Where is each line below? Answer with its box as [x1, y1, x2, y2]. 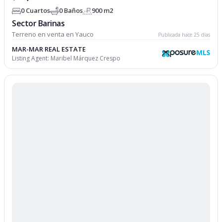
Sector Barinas [12, 17, 65, 29]
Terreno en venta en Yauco [12, 29, 94, 39]
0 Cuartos [21, 6, 51, 15]
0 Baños [59, 6, 83, 15]
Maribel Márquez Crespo [51, 54, 121, 62]
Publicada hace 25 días [158, 31, 210, 38]
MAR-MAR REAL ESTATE [12, 44, 86, 54]
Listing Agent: [12, 54, 51, 62]
